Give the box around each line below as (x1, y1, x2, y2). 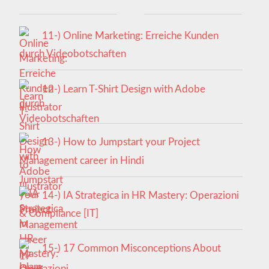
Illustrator (19, 102, 62, 113)
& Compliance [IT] (19, 208, 98, 219)
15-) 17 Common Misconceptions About (41, 243, 221, 254)
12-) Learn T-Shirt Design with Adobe (41, 83, 205, 94)
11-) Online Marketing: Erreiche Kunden (41, 30, 219, 41)
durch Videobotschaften (19, 49, 126, 59)
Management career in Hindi (19, 155, 144, 166)
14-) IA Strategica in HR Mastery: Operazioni (41, 190, 239, 201)
